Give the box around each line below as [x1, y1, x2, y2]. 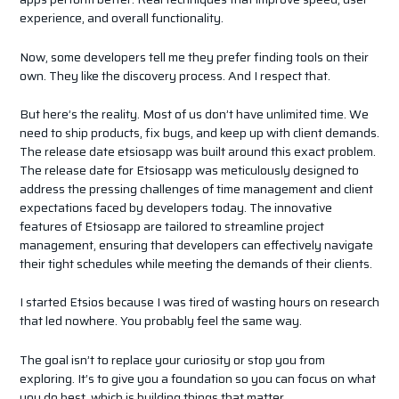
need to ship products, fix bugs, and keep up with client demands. [19, 123, 379, 143]
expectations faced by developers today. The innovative [19, 198, 332, 218]
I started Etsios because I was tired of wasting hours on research [19, 292, 379, 313]
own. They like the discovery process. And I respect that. [19, 65, 330, 85]
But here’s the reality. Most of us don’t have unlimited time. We [19, 104, 369, 125]
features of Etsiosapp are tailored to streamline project [19, 216, 324, 237]
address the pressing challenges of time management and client [19, 179, 373, 199]
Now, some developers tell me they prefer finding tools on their [19, 46, 369, 67]
